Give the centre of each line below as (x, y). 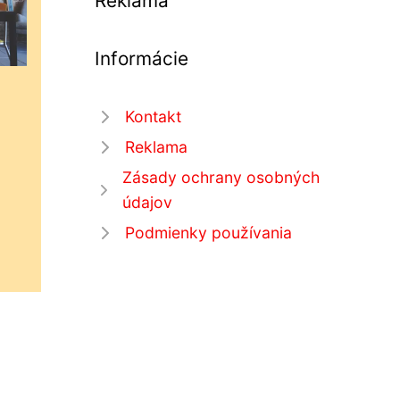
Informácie (142, 58)
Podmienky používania (208, 233)
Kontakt (153, 117)
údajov (147, 202)
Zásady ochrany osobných (221, 177)
